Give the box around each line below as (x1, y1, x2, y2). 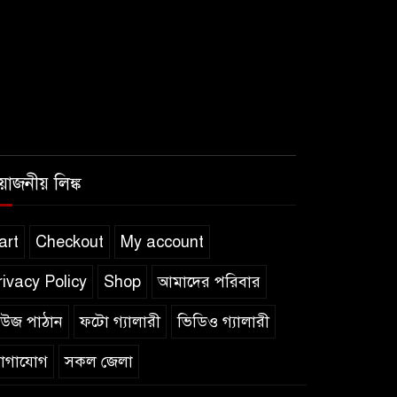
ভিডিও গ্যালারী (177, 311, 269, 331)
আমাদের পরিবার (158, 271, 261, 292)
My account (121, 231, 204, 252)
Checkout (35, 231, 104, 252)
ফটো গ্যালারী (80, 311, 160, 331)
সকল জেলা (65, 351, 133, 371)
